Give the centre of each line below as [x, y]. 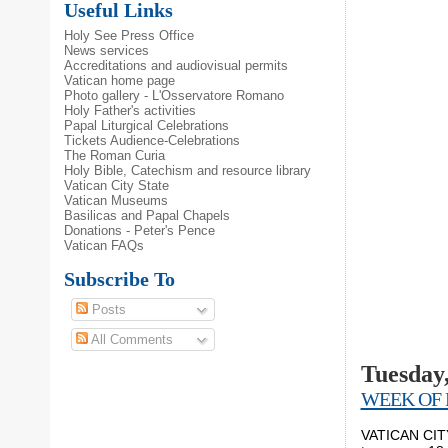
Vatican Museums [116, 201]
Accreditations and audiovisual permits [176, 66]
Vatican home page [120, 81]
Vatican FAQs [104, 246]
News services [107, 51]
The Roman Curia [115, 156]
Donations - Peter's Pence [140, 231]
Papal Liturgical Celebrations [147, 126]
